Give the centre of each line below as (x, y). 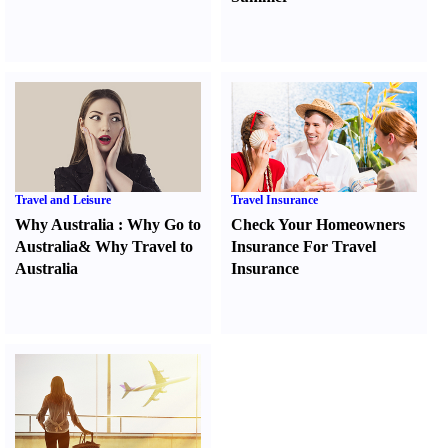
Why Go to (164, 224)
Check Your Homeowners (318, 224)
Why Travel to (144, 246)
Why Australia (64, 224)
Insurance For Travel (304, 246)
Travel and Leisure (63, 200)
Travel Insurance (275, 200)
